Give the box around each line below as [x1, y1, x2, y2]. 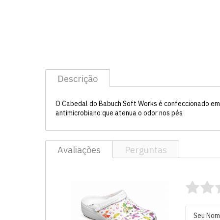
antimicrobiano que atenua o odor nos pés [55, 109, 183, 117]
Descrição [57, 73, 98, 84]
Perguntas [125, 144, 167, 156]
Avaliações [57, 144, 101, 156]
